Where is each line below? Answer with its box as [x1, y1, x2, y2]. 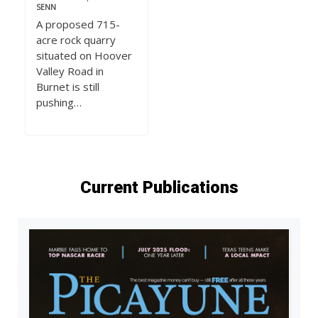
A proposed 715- [36, 17, 120, 32]
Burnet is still [36, 79, 99, 94]
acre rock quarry [36, 33, 116, 48]
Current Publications [79, 177, 238, 198]
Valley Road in [36, 64, 104, 79]
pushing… [36, 95, 82, 110]
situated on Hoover [36, 48, 132, 63]
